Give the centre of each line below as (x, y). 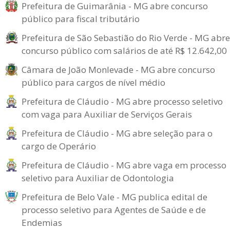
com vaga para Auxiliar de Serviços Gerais (107, 114)
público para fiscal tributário (81, 19)
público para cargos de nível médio (93, 82)
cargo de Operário (59, 146)
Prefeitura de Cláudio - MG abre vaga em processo (124, 165)
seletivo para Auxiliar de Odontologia (98, 178)
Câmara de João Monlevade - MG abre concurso (118, 70)
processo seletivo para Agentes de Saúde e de (114, 210)
